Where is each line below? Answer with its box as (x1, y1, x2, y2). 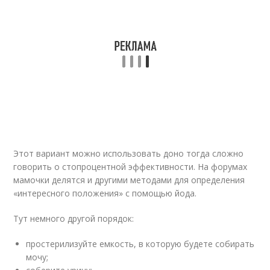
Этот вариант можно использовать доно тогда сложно (13, 148, 244, 159)
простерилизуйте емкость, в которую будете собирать (26, 238, 255, 250)
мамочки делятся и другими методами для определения (13, 174, 245, 186)
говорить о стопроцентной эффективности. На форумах (13, 161, 248, 172)
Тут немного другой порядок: (13, 213, 134, 224)
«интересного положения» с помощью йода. (13, 187, 197, 199)
